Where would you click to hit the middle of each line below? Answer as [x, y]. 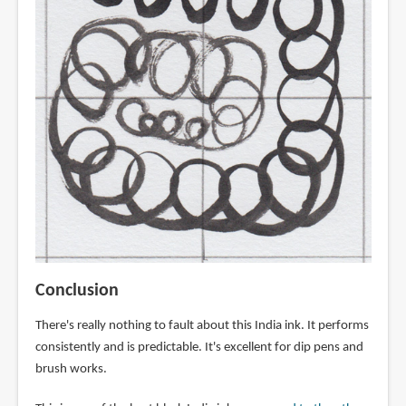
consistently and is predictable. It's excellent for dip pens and [199, 347]
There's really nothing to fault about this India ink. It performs [202, 325]
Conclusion [77, 290]
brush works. [71, 369]
